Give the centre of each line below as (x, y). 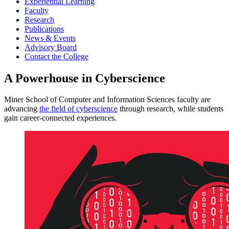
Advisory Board (51, 47)
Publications (44, 29)
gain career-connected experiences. (60, 118)
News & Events (50, 38)
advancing (22, 109)
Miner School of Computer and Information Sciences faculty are (107, 100)
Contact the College (56, 56)
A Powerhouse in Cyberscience (85, 78)
